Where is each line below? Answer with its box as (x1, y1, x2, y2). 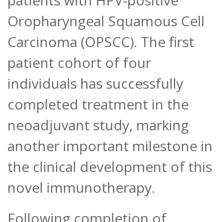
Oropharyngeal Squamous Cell (7, 11, 205, 31)
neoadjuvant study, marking (7, 115, 189, 135)
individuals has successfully (7, 74, 183, 93)
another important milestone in (7, 136, 213, 156)
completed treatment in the (7, 95, 189, 114)
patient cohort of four (7, 53, 151, 72)
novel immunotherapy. (7, 178, 155, 197)
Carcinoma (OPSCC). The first (7, 32, 194, 52)
